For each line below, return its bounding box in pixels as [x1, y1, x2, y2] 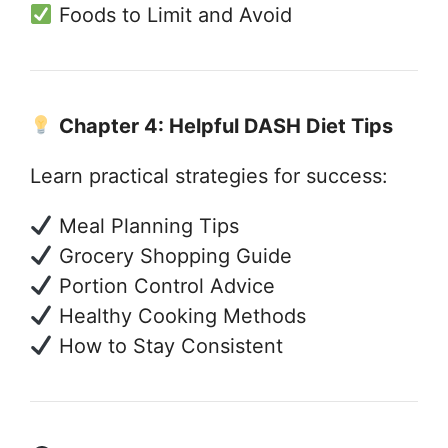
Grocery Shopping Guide [52, 243, 292, 268]
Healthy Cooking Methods [52, 303, 306, 328]
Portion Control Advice [52, 273, 275, 298]
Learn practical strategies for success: [30, 163, 388, 188]
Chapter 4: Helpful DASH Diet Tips [58, 113, 393, 138]
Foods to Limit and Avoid [52, 2, 292, 27]
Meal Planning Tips [52, 213, 239, 238]
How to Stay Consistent [52, 333, 283, 358]
